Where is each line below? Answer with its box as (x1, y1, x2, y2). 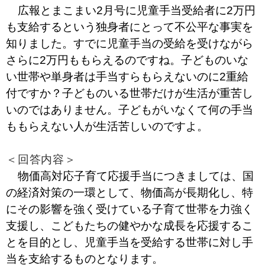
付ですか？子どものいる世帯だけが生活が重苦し (6, 87, 253, 99)
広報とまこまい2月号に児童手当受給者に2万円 (17, 4, 256, 17)
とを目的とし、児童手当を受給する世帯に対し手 (6, 236, 253, 248)
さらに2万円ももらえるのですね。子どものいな (6, 54, 248, 66)
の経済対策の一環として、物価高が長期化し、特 (6, 186, 253, 199)
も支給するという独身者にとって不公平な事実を (6, 21, 253, 33)
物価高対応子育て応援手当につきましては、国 (17, 170, 254, 182)
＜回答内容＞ (6, 153, 76, 166)
